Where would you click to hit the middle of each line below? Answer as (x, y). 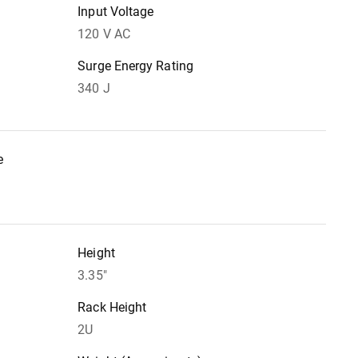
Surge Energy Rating (135, 66)
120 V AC (104, 34)
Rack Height (112, 307)
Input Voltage (116, 12)
